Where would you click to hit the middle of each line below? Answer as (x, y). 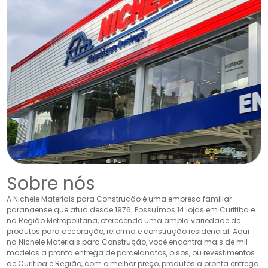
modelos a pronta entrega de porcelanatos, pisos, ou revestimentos (131, 252)
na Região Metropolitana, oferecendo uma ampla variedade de (124, 220)
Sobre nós (51, 183)
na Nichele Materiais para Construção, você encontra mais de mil (127, 242)
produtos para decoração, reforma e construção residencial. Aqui (128, 231)
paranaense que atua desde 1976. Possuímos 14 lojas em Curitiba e (131, 209)
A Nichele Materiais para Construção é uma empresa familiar (119, 199)
